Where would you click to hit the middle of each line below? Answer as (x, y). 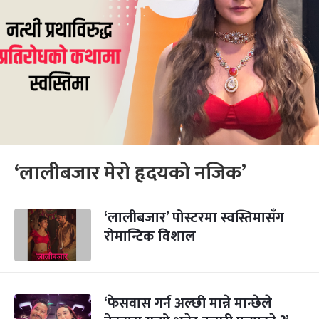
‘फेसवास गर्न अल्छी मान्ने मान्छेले (188, 303)
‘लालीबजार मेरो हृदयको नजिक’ (130, 173)
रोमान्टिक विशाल (150, 236)
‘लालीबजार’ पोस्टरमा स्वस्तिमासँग (194, 218)
